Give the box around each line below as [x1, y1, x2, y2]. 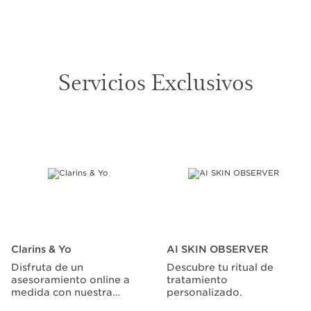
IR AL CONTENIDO [34, 127, 111, 137]
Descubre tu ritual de [167, 262, 274, 274]
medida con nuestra [11, 287, 112, 299]
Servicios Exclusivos [58, 65, 253, 97]
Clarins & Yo [11, 244, 72, 255]
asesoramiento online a [11, 274, 130, 286]
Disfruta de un [11, 262, 83, 274]
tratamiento [167, 274, 228, 286]
